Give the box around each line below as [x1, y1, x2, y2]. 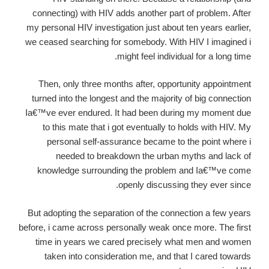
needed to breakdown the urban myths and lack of [56, 151, 251, 162]
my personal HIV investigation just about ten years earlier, [26, 22, 251, 32]
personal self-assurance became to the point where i [47, 136, 251, 147]
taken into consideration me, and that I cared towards [44, 250, 251, 261]
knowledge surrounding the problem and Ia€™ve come [37, 165, 251, 176]
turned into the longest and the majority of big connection [32, 93, 251, 104]
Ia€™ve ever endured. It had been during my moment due [25, 107, 251, 118]
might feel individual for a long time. [117, 50, 251, 61]
